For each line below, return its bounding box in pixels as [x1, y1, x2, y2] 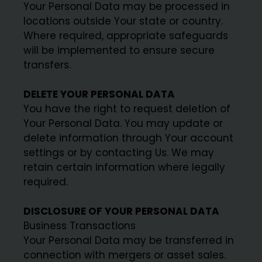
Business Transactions [23, 219, 136, 233]
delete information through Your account [23, 131, 234, 146]
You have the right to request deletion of [23, 102, 231, 116]
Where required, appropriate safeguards [23, 29, 229, 43]
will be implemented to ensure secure [23, 43, 215, 58]
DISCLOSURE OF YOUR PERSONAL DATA [23, 204, 220, 219]
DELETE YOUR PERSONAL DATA [23, 87, 175, 102]
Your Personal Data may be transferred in [23, 233, 235, 248]
